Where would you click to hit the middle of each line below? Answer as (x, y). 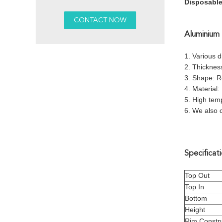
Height (195, 210)
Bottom (196, 198)
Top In (194, 187)
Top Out (197, 175)
